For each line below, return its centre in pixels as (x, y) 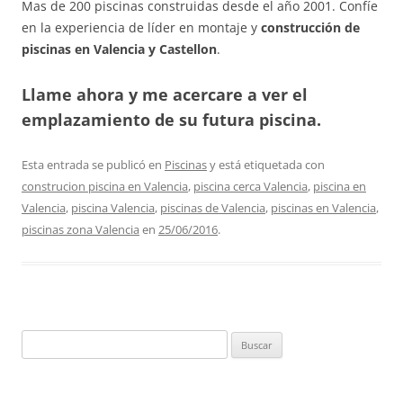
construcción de (310, 28)
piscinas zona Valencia (81, 230)
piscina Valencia (113, 208)
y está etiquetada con (266, 165)
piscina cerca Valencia (251, 187)
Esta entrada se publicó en (93, 165)
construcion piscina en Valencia (105, 187)
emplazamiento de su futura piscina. (171, 120)
